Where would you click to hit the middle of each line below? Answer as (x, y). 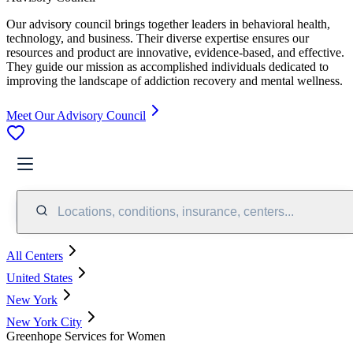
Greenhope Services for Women (86, 336)
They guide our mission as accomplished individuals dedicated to (167, 66)
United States (39, 277)
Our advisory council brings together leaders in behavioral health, (168, 24)
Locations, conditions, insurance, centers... (176, 211)
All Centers (35, 255)
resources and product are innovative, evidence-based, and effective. (175, 52)
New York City (44, 321)
